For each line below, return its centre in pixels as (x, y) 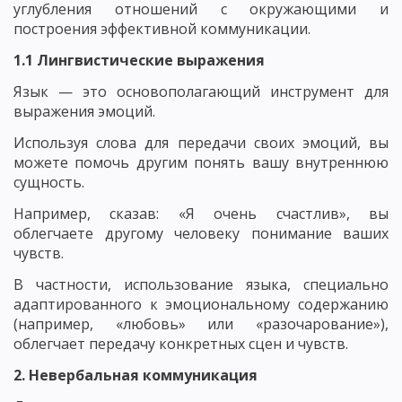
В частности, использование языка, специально (201, 284)
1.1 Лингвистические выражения (139, 60)
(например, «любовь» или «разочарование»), (201, 323)
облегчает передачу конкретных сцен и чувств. (181, 343)
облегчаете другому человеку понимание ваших (201, 233)
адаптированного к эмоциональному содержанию (201, 304)
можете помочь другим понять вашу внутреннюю (201, 162)
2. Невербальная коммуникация (135, 375)
